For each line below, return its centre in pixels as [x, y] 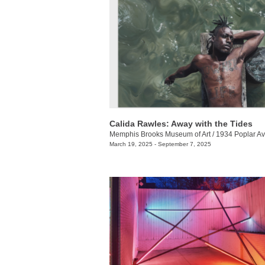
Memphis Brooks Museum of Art [160, 135]
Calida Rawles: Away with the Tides [181, 124]
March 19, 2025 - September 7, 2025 [160, 144]
